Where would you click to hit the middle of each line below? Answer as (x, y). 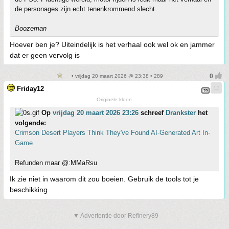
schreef (152, 113)
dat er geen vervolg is (45, 55)
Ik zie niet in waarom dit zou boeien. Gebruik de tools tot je (104, 179)
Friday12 (30, 89)
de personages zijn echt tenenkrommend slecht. (86, 9)
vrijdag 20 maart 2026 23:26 (96, 113)
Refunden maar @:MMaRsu (56, 163)
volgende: (30, 123)
